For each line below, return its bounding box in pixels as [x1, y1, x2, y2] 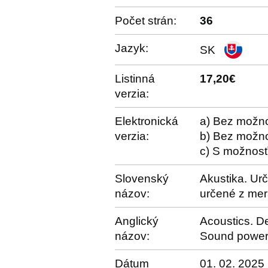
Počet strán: [115, 14, 176, 27]
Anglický [115, 215, 159, 227]
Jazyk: [115, 42, 148, 54]
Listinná [115, 72, 155, 85]
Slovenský [115, 172, 169, 185]
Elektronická [115, 115, 178, 127]
